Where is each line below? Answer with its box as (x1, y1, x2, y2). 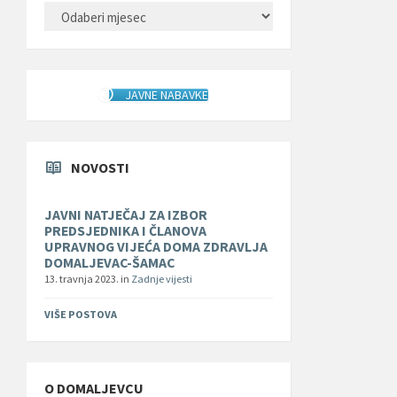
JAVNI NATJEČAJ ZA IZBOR (44, 206, 207, 224)
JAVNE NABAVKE (125, 86, 209, 103)
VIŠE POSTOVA (44, 307, 117, 322)
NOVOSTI (71, 159, 129, 177)
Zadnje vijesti (131, 272, 192, 286)
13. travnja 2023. (44, 272, 121, 286)
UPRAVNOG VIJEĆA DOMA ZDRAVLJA (44, 238, 268, 256)
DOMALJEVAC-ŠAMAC (44, 254, 175, 272)
